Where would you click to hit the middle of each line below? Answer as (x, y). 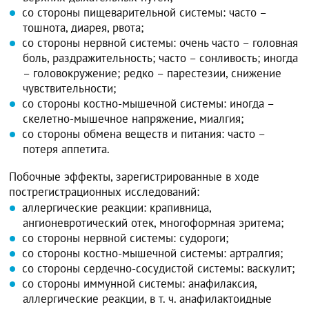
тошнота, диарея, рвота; (83, 27)
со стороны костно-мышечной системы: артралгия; (153, 253)
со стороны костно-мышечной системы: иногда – (148, 103)
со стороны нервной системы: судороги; (126, 238)
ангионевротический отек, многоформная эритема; (153, 222)
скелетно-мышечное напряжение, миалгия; (133, 118)
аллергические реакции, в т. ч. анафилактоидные (148, 298)
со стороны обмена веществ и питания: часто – (144, 133)
